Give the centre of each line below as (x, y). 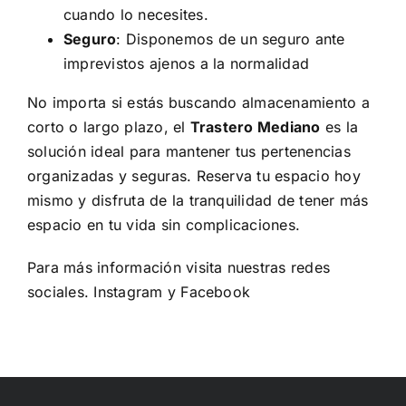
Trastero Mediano (255, 127)
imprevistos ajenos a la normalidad (186, 64)
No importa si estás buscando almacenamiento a (198, 103)
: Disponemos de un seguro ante (231, 39)
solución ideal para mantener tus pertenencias (188, 152)
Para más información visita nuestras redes (179, 268)
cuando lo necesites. (135, 15)
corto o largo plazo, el (108, 127)
